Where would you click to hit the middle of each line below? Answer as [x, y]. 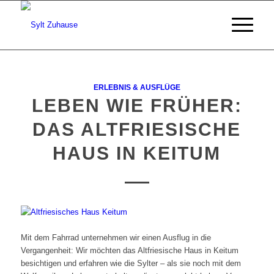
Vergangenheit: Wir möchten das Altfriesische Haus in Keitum [129, 251]
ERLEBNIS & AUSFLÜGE [137, 87]
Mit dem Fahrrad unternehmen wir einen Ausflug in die [116, 238]
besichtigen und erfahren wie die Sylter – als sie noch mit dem [131, 264]
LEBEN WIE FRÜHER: [137, 106]
